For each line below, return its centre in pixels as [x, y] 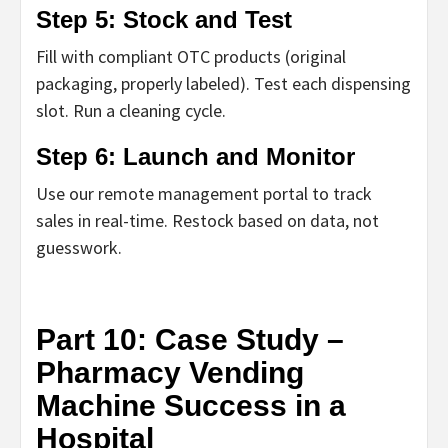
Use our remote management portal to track [204, 193]
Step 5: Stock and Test [164, 19]
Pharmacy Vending [170, 372]
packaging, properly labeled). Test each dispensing [223, 83]
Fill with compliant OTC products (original [191, 56]
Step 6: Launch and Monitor [195, 156]
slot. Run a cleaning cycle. [131, 110]
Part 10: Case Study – [190, 339]
